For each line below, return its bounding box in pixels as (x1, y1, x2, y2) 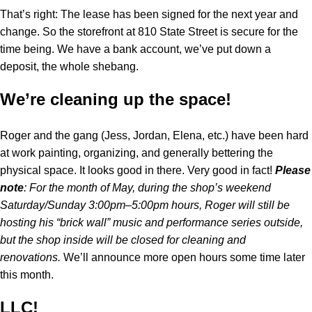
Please (275, 164, 311, 176)
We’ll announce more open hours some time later (63, 251, 305, 263)
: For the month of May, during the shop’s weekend (24, 181, 271, 194)
